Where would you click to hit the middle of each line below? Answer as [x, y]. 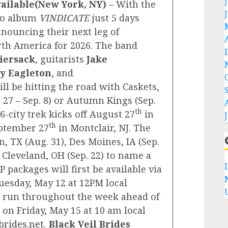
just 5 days [116, 18]
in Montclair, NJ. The [103, 127]
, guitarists [61, 59]
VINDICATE [65, 18]
